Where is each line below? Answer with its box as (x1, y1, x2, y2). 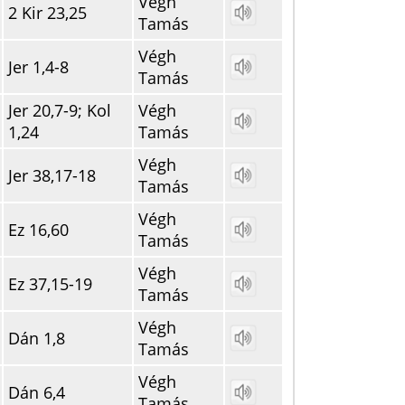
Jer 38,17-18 (8, 165, 96, 186)
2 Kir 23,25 (8, 2, 87, 24)
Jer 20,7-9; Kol (8, 99, 111, 121)
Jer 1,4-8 (8, 56, 69, 78)
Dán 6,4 (8, 381, 65, 403)
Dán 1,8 (8, 327, 65, 349)
